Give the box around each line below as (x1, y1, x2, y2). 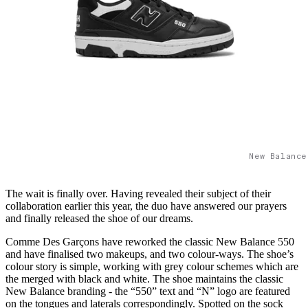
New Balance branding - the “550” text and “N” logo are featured (5, 285, 290, 298)
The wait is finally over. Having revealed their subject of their (5, 188, 271, 200)
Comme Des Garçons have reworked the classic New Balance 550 (5, 236, 294, 248)
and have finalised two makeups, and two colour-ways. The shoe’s (5, 248, 294, 261)
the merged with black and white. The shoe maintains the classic (5, 273, 283, 285)
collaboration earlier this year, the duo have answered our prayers (5, 200, 287, 212)
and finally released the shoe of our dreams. (5, 212, 196, 225)
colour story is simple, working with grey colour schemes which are (5, 261, 298, 273)
